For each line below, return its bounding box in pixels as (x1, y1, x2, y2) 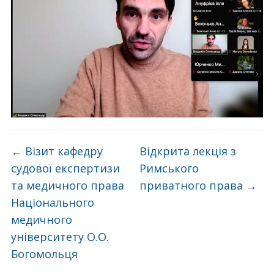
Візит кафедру (21, 143, 103, 158)
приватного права (139, 177, 246, 193)
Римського (139, 160, 199, 176)
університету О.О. (10, 229, 109, 244)
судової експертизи (10, 160, 120, 176)
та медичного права (10, 177, 124, 193)
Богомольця (10, 246, 78, 261)
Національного (10, 194, 94, 210)
